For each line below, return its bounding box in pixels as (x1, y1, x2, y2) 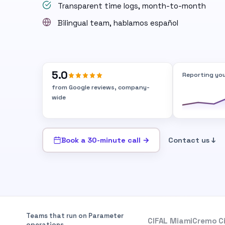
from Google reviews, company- (52, 83, 150, 91)
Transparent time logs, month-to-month (58, 1, 206, 11)
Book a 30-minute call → (61, 135, 150, 145)
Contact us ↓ (168, 135, 216, 145)
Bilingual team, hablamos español (58, 18, 178, 28)
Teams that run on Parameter (26, 211, 124, 220)
